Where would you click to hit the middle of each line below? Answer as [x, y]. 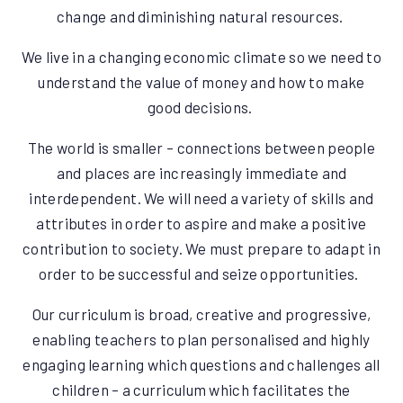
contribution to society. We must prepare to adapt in [201, 249]
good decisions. [201, 107]
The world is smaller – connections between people [201, 148]
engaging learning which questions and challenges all [201, 365]
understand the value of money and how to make [201, 82]
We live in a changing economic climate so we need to [201, 57]
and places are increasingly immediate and [201, 173]
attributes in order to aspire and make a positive [201, 224]
